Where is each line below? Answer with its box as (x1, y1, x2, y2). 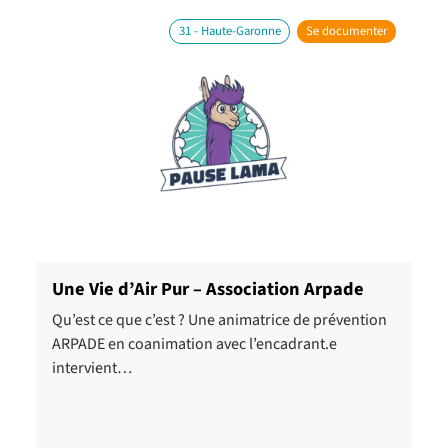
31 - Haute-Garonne (178, 22, 281, 40)
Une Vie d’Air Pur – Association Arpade (52, 276, 364, 302)
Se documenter (306, 22, 388, 40)
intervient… (52, 357, 132, 379)
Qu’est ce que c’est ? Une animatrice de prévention (52, 309, 387, 331)
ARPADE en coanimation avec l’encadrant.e (52, 333, 337, 355)
